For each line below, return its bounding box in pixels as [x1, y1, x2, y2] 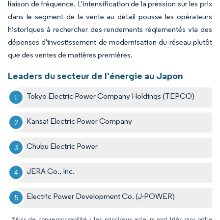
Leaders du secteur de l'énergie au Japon [8, 69, 183, 82]
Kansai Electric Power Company [27, 116, 133, 126]
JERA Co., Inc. [27, 166, 75, 176]
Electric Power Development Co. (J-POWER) [27, 191, 175, 201]
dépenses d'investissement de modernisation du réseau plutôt [8, 37, 212, 47]
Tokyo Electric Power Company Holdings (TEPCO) [27, 91, 195, 101]
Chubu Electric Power [27, 141, 98, 151]
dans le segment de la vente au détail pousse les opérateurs [8, 11, 212, 21]
